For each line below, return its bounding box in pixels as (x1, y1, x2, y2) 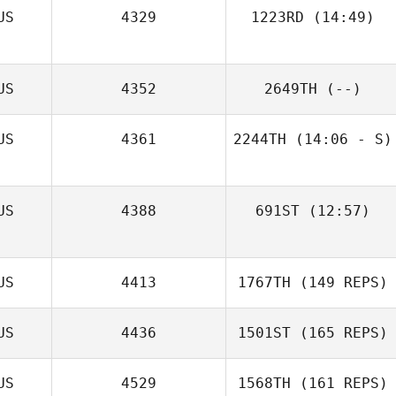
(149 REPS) (291, 274, 388, 291)
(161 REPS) (291, 375, 388, 392)
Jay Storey (310, 36, 375, 51)
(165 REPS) (291, 324, 388, 341)
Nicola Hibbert (301, 258, 385, 273)
